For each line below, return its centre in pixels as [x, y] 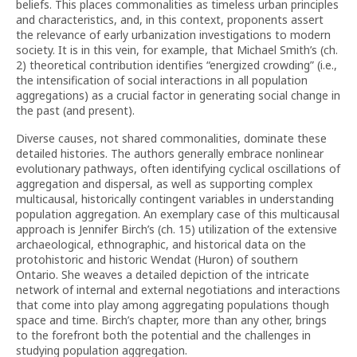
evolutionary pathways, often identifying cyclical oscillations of [178, 169]
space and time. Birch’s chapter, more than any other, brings [171, 320]
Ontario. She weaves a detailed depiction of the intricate [163, 275]
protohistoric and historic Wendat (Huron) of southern [157, 259]
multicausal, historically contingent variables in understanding [175, 199]
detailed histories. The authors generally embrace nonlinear [170, 153]
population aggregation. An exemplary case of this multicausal [178, 214]
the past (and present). [75, 110]
